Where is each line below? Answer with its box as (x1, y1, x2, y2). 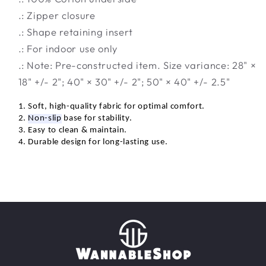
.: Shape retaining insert (18, 26, 133, 39)
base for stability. (61, 113, 132, 123)
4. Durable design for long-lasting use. (18, 137, 168, 147)
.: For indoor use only (18, 42, 118, 55)
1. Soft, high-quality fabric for (18, 102, 138, 111)
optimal (138, 102, 168, 111)
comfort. (167, 102, 205, 111)
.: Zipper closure (18, 9, 96, 22)
